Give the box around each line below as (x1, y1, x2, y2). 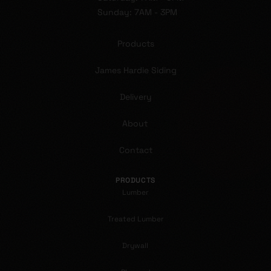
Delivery (119, 91, 152, 102)
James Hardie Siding (94, 65, 177, 76)
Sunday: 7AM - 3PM (97, 7, 177, 18)
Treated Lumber (107, 214, 164, 224)
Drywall (122, 241, 148, 250)
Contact (119, 145, 152, 155)
